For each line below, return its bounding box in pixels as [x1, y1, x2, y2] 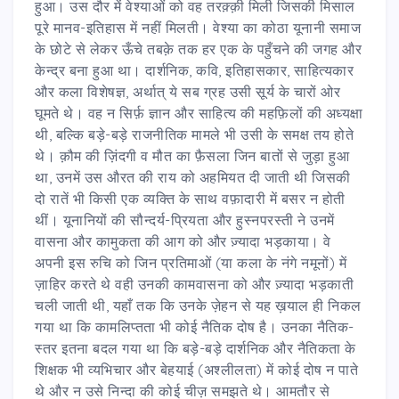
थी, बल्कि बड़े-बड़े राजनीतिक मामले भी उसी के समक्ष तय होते [35, 125, 354, 143]
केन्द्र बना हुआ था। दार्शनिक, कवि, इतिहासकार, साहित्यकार [35, 61, 354, 79]
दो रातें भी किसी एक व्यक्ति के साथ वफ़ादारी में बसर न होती [35, 189, 346, 208]
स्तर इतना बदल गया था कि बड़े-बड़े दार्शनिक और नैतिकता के [35, 338, 356, 357]
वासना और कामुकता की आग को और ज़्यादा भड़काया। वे [35, 232, 331, 250]
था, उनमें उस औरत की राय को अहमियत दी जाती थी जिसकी [35, 167, 351, 186]
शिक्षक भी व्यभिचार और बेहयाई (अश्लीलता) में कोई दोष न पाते [35, 360, 358, 379]
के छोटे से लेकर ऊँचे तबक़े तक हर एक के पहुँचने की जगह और [35, 39, 362, 58]
